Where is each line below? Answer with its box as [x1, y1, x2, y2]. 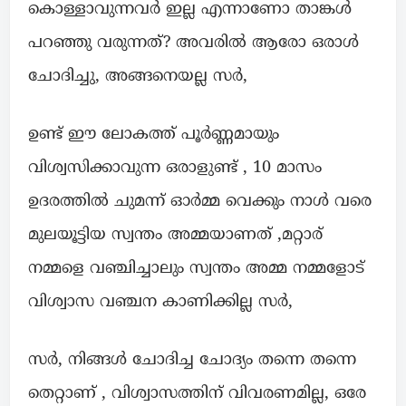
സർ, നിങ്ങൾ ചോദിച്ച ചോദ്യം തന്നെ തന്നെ [28, 350, 356, 372]
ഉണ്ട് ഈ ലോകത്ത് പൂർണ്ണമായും [28, 124, 279, 146]
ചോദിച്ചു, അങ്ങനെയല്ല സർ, [28, 66, 247, 88]
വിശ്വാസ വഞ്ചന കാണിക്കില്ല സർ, [28, 292, 293, 314]
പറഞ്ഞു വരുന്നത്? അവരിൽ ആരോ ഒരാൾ [28, 33, 359, 54]
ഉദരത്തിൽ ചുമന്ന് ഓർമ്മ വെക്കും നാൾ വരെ [28, 191, 372, 213]
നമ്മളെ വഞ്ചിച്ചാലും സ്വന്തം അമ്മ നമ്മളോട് [28, 258, 364, 280]
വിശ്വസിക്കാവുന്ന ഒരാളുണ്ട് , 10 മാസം [28, 158, 322, 179]
